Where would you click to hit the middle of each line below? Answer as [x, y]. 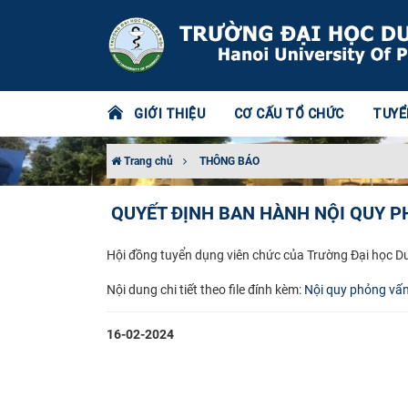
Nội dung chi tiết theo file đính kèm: [205, 289]
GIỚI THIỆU [169, 114]
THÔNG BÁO [229, 161]
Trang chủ [147, 161]
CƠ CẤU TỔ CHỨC [289, 114]
